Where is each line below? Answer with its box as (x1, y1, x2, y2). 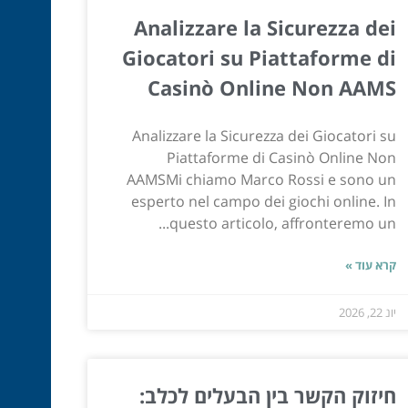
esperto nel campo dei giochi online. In (130, 191, 396, 212)
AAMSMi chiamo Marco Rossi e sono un (126, 169, 396, 190)
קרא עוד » (344, 257, 396, 274)
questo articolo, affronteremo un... (168, 213, 396, 234)
